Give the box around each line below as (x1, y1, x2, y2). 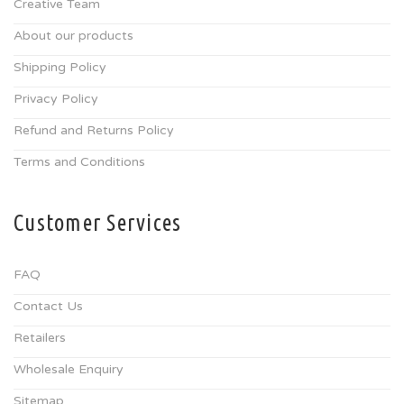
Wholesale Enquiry (14, 362, 124, 377)
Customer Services (14, 210, 182, 235)
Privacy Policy (14, 91, 98, 106)
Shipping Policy (14, 60, 106, 75)
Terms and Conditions (14, 154, 145, 170)
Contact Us (14, 298, 83, 314)
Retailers (14, 330, 66, 345)
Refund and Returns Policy (14, 123, 174, 138)
